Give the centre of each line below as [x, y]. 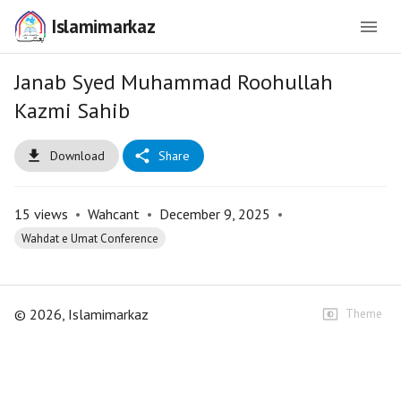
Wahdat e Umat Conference [90, 238]
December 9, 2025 [215, 214]
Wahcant [114, 214]
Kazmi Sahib [72, 111]
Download [77, 156]
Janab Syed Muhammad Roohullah [174, 82]
